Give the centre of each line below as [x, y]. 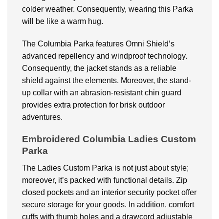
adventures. [42, 117]
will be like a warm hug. [63, 22]
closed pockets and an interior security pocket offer [109, 192]
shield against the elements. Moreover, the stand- [107, 81]
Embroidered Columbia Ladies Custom [109, 139]
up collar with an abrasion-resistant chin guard [102, 93]
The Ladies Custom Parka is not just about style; [105, 168]
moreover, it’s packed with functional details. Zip [105, 180]
